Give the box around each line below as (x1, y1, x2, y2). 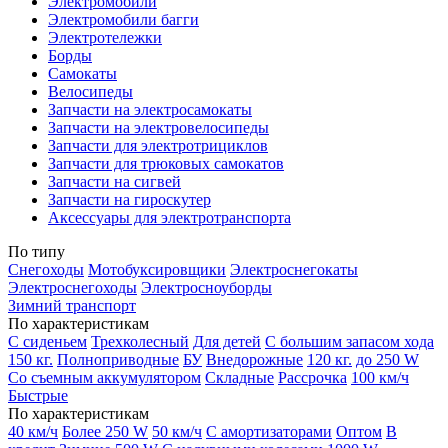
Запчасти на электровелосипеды (48, 119, 269, 136)
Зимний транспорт (8, 297, 136, 314)
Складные (205, 369, 274, 386)
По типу (8, 243, 65, 260)
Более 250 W (62, 423, 148, 440)
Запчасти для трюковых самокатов (48, 155, 284, 172)
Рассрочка (278, 369, 347, 386)
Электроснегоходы (8, 279, 137, 296)
